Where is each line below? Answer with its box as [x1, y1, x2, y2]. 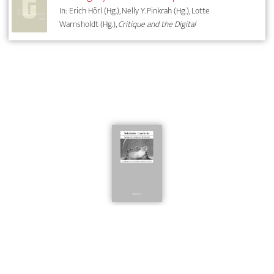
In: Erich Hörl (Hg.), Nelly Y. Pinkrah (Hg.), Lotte [59, 4, 210, 18]
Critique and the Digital [118, 17, 196, 32]
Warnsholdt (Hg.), [59, 17, 119, 32]
